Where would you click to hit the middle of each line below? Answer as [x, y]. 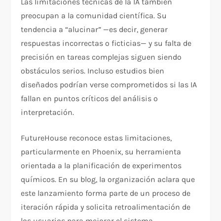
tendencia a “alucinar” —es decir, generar [94, 30]
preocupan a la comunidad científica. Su [94, 16]
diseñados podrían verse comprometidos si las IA [109, 85]
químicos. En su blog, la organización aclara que [108, 180]
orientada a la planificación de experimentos [101, 166]
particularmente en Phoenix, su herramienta [101, 152]
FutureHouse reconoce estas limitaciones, [96, 138]
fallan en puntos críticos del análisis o [90, 99]
